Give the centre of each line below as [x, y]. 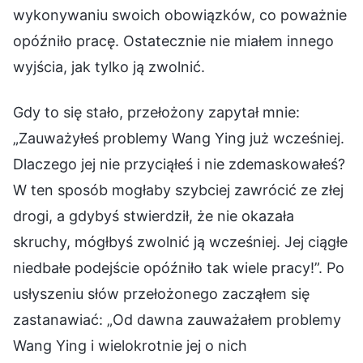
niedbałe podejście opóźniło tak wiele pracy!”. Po [179, 267]
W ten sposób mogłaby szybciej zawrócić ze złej [178, 190]
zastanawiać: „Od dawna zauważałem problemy [177, 319]
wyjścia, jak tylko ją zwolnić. [109, 66]
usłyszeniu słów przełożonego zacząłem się [161, 293]
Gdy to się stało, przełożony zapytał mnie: [156, 112]
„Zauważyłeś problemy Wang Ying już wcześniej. [179, 138]
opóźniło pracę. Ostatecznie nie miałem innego [173, 41]
